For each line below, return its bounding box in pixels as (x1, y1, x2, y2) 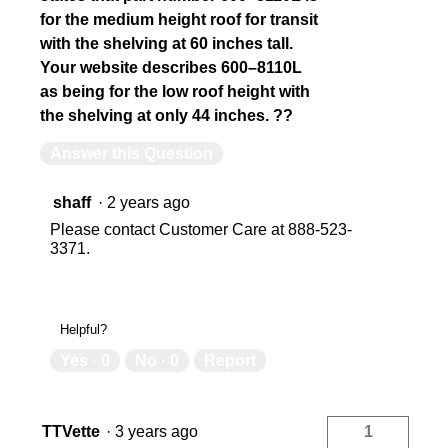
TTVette (42, 423, 100, 441)
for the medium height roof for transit (40, 11, 318, 29)
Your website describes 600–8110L (40, 59, 302, 77)
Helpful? (60, 322, 107, 338)
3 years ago (115, 423, 206, 441)
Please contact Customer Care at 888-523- (50, 221, 352, 239)
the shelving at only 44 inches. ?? (40, 107, 293, 125)
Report (204, 352, 256, 370)
